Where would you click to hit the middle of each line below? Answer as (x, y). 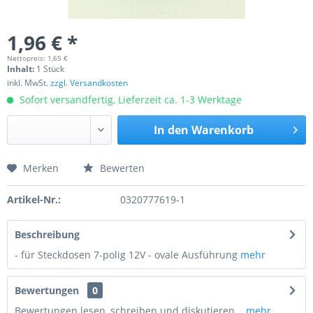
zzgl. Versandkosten (89, 83)
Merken (41, 168)
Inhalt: (22, 69)
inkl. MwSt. (29, 83)
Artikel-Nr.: (34, 199)
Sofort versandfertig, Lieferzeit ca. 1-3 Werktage (129, 100)
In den (171, 130)
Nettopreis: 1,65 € (37, 58)
